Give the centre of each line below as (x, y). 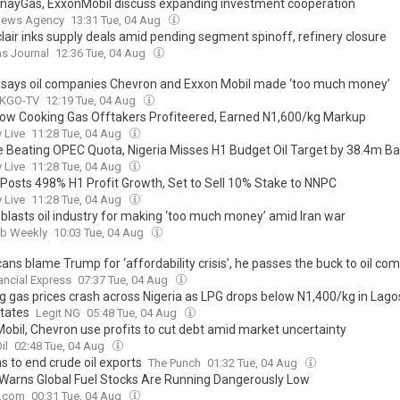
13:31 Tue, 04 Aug (117, 20)
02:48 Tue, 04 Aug (61, 346)
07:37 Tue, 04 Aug (124, 280)
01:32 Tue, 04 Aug (254, 363)
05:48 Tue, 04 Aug (133, 313)
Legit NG (58, 313)
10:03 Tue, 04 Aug (100, 233)
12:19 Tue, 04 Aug (92, 100)
